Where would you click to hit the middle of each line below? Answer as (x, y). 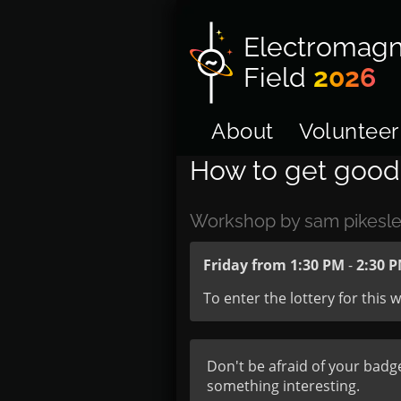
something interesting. (283, 386)
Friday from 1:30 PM (274, 265)
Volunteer (349, 131)
